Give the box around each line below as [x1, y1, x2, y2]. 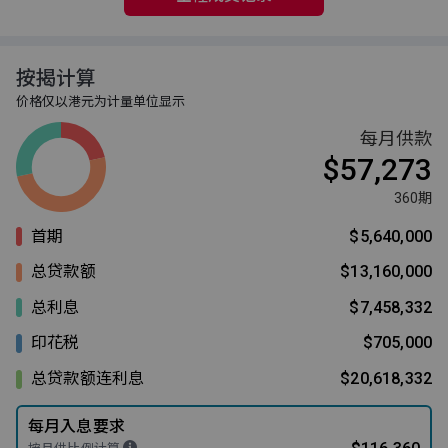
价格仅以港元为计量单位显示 [16, 93, 185, 109]
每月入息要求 [28, 416, 125, 436]
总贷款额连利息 [31, 369, 145, 388]
